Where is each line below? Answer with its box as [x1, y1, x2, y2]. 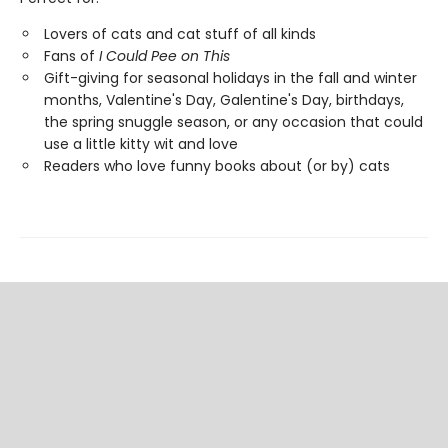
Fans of [44, 46, 99, 66]
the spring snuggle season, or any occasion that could [44, 112, 423, 132]
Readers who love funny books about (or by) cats [44, 156, 390, 176]
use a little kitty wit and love [44, 134, 242, 154]
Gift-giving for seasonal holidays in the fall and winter [44, 68, 417, 88]
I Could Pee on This [99, 46, 230, 66]
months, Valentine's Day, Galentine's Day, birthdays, [44, 90, 404, 110]
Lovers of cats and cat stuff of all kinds [44, 24, 320, 44]
